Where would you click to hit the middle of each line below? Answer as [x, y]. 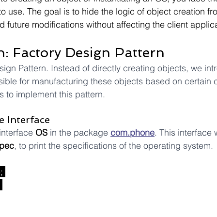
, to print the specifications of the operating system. [114, 146]
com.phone [132, 132]
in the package [79, 132]
